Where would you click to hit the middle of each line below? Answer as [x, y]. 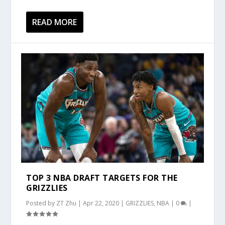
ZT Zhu [67, 203]
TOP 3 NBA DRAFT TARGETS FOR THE [102, 178]
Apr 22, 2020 [101, 203]
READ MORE [55, 22]
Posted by [41, 203]
